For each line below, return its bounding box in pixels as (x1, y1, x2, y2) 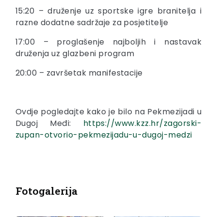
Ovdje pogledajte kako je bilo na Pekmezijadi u (15, 106, 201, 118)
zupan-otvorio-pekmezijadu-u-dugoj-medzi (15, 129, 192, 141)
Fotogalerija (15, 184, 77, 198)
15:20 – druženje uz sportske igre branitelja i (15, 5, 201, 17)
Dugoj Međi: (15, 118, 83, 129)
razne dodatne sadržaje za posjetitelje (15, 17, 169, 29)
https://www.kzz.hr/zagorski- (83, 118, 201, 129)
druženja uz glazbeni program (15, 48, 135, 60)
